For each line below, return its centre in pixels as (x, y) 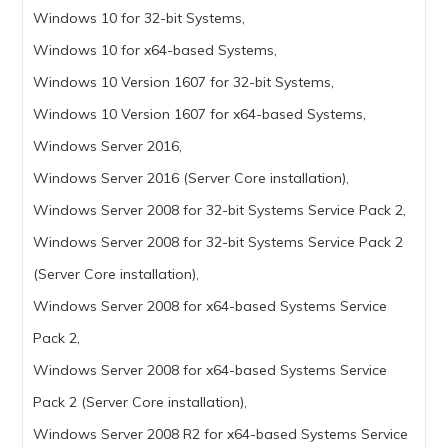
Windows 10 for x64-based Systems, (155, 50)
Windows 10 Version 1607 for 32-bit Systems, (184, 82)
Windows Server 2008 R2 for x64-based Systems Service (221, 434)
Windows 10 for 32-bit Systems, (139, 18)
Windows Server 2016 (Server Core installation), (191, 178)
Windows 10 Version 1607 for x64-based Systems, (200, 114)
